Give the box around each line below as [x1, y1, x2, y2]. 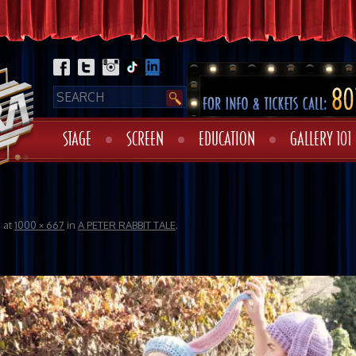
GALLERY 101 [290, 130, 351, 150]
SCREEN [126, 130, 164, 150]
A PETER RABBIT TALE [78, 219, 176, 231]
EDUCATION [199, 130, 255, 150]
